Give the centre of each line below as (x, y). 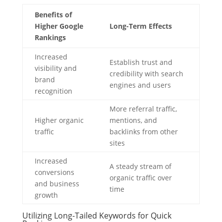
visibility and (55, 68)
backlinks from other (143, 132)
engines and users (140, 85)
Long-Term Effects (140, 26)
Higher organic (59, 120)
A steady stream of (140, 166)
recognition (53, 91)
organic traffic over (140, 178)
